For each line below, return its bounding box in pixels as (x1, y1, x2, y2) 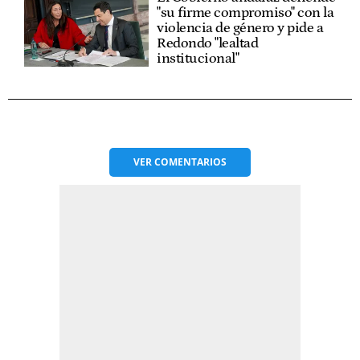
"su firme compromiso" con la (157, 5, 334, 22)
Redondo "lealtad (157, 35, 259, 52)
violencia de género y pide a (157, 20, 324, 37)
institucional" (157, 51, 239, 67)
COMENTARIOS (154, 155, 227, 170)
